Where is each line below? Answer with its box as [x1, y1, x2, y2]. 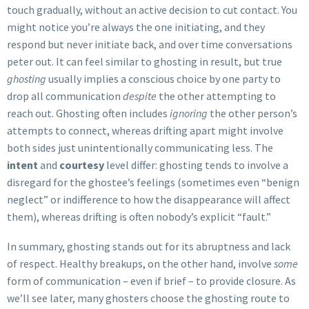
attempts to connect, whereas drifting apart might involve [7, 123, 283, 138]
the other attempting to [157, 89, 276, 103]
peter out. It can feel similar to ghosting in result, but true [7, 54, 282, 69]
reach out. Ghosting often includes [7, 106, 170, 121]
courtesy [59, 158, 104, 172]
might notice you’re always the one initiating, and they [7, 20, 265, 34]
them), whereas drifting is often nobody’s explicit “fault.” [7, 210, 271, 224]
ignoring [170, 106, 208, 121]
